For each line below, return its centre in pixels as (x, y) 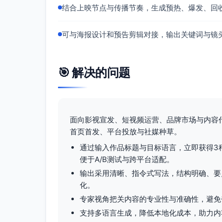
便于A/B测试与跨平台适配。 (127, 159)
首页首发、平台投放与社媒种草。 (126, 132)
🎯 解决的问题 (94, 73)
